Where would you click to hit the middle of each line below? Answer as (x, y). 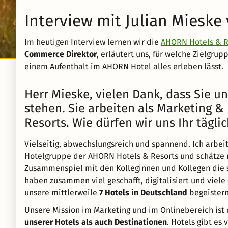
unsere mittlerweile (62, 193)
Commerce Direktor (61, 54)
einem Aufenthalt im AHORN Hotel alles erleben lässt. (124, 66)
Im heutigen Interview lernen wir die (93, 42)
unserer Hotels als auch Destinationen (96, 222)
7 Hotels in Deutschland (143, 193)
